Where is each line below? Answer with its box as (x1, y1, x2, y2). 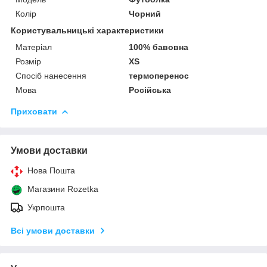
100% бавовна (129, 42, 189, 52)
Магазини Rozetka (27, 184, 98, 194)
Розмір (15, 56, 41, 66)
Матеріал (15, 42, 52, 52)
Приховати (11, 106, 57, 116)
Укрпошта (27, 202, 65, 212)
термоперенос (129, 70, 190, 80)
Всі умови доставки (11, 225, 95, 235)
